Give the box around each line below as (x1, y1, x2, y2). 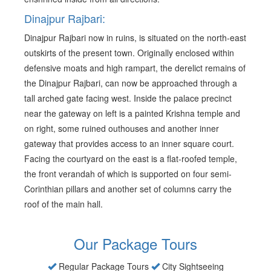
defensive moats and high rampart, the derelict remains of (24, 62, 246, 74)
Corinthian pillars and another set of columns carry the (24, 183, 232, 195)
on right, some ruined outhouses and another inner (24, 122, 219, 135)
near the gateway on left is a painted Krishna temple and (24, 107, 240, 120)
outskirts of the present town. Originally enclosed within (24, 47, 234, 59)
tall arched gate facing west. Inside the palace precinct (24, 92, 232, 105)
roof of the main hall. (24, 198, 103, 211)
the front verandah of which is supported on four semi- (24, 168, 232, 180)
